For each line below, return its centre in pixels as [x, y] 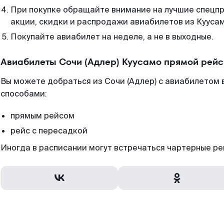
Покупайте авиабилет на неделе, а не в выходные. [112, 37]
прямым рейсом [42, 116]
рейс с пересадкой [49, 131]
